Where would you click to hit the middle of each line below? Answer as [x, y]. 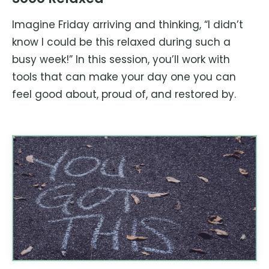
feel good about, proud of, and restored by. [124, 95]
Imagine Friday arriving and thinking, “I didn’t [128, 25]
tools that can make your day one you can [124, 77]
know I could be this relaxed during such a [121, 42]
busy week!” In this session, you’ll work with [121, 60]
